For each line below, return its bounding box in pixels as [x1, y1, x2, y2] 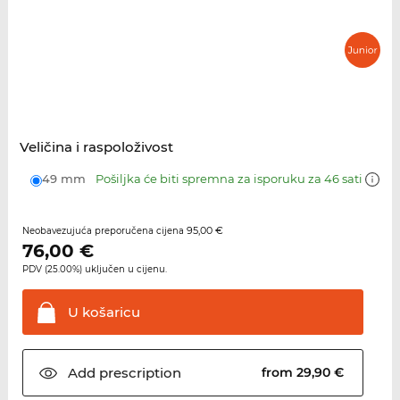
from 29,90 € [262, 364, 348, 381]
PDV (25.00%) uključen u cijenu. [21, 263, 167, 276]
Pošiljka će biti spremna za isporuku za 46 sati [95, 171, 365, 187]
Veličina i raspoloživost [19, 138, 173, 156]
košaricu [78, 304, 140, 321]
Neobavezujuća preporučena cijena [21, 225, 187, 237]
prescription [95, 364, 181, 382]
